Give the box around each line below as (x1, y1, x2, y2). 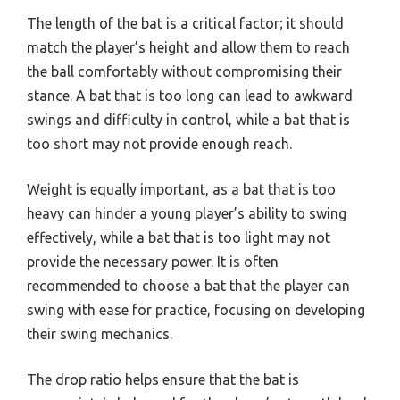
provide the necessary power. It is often (27, 254, 279, 271)
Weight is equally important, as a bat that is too (27, 181, 336, 198)
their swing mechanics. (27, 326, 172, 343)
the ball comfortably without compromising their (27, 63, 342, 80)
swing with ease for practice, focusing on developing (27, 302, 365, 319)
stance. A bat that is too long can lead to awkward (27, 87, 353, 104)
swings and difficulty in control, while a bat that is (27, 112, 350, 129)
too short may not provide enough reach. (27, 136, 292, 153)
